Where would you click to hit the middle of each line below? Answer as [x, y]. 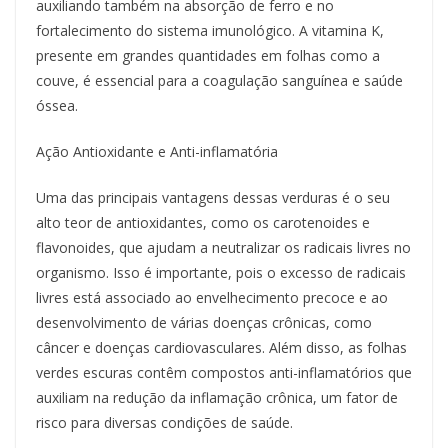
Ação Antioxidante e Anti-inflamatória [157, 152]
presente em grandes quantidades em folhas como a [208, 56]
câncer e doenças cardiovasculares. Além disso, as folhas [221, 348]
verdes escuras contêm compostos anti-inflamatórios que [224, 373]
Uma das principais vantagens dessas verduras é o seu [213, 198]
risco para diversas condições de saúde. [164, 423]
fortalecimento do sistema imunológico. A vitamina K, [210, 31]
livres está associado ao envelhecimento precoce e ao [212, 298]
